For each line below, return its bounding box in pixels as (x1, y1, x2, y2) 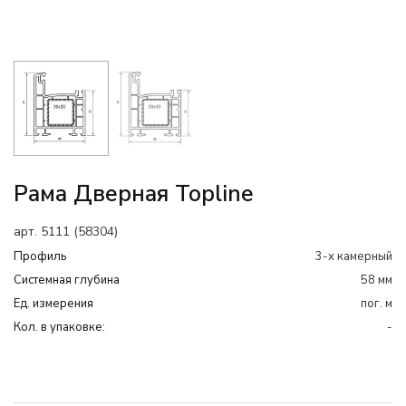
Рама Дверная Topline (14, 179, 254, 209)
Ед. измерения (14, 295, 93, 312)
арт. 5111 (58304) (14, 223, 118, 240)
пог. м (361, 295, 392, 312)
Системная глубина (14, 272, 120, 288)
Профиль (14, 248, 66, 265)
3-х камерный (315, 248, 392, 265)
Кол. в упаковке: (14, 319, 105, 335)
